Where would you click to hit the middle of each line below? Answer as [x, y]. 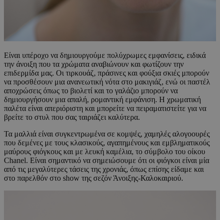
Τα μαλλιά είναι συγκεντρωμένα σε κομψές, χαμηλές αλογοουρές [107, 134]
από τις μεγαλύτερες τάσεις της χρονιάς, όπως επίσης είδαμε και [104, 169]
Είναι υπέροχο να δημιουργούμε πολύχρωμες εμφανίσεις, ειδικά [105, 55]
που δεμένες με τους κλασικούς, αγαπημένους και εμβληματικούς [107, 143]
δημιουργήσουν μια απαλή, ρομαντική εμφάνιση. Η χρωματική [102, 100]
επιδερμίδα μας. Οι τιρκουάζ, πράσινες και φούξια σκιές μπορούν [107, 73]
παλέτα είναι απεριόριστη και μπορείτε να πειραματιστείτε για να [105, 109]
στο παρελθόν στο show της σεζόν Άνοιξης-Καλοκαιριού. [94, 178]
